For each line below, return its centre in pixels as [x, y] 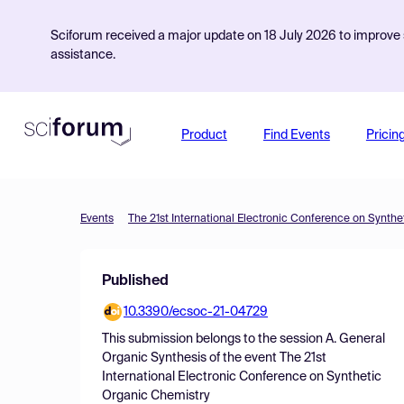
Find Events [296, 135]
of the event [243, 358]
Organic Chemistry [156, 396]
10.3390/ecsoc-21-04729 [196, 312]
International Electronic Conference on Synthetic [242, 377]
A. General [355, 339]
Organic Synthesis [154, 358]
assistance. [83, 55]
